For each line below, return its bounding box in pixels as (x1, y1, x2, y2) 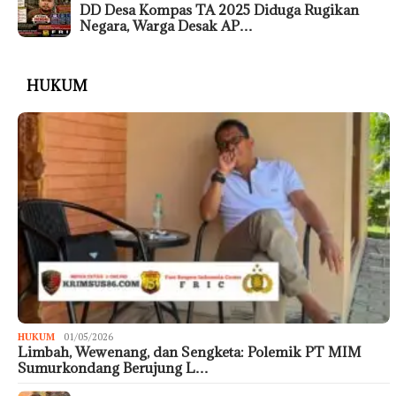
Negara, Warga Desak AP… (80, 17, 253, 35)
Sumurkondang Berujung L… (18, 358, 209, 377)
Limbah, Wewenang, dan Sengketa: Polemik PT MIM (18, 342, 362, 361)
